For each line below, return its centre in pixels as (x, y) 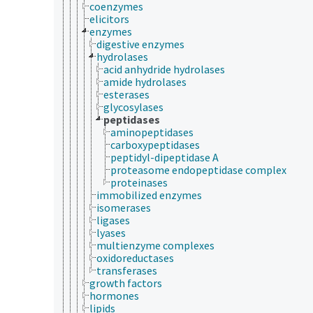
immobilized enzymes (149, 195)
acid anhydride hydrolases (164, 69)
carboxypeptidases (155, 144)
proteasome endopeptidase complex (198, 169)
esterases (126, 94)
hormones (114, 295)
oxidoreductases (135, 257)
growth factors (126, 283)
